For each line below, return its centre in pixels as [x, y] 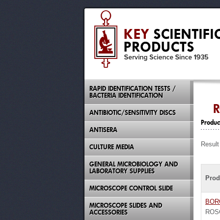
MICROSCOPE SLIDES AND [126, 206]
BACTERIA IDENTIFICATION [126, 96]
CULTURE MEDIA [112, 147]
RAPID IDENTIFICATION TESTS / [133, 89]
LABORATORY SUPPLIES [122, 171]
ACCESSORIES [109, 212]
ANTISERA [103, 130]
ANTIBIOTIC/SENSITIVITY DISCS [133, 113]
